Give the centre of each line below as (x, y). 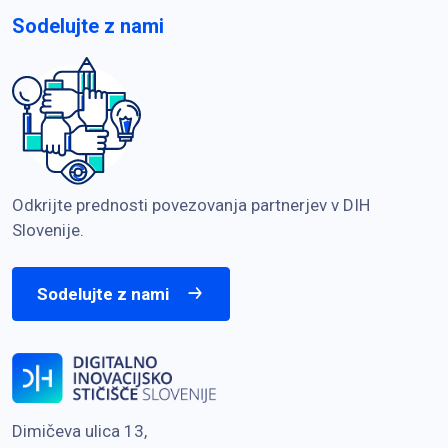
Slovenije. (48, 230)
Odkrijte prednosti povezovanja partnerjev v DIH (191, 205)
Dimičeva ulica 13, (79, 431)
